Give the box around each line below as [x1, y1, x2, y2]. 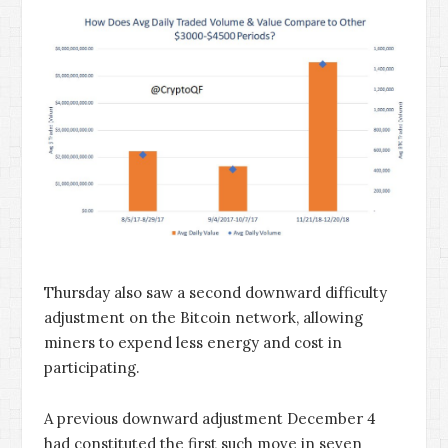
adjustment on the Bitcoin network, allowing [44, 308, 363, 328]
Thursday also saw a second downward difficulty [44, 283, 387, 303]
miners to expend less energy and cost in [44, 333, 342, 353]
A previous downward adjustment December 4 [44, 408, 376, 428]
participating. [44, 358, 140, 378]
